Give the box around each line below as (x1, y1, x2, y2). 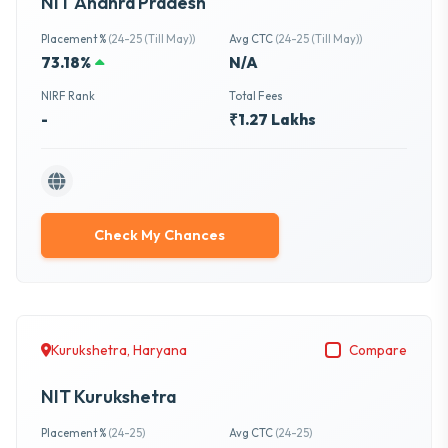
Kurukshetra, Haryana (51, 340, 187, 359)
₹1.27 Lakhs (228, 110, 316, 130)
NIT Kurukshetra (41, 384, 176, 408)
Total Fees (228, 89, 283, 104)
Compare (349, 340, 407, 359)
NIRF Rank (41, 89, 95, 104)
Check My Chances (94, 226, 226, 245)
